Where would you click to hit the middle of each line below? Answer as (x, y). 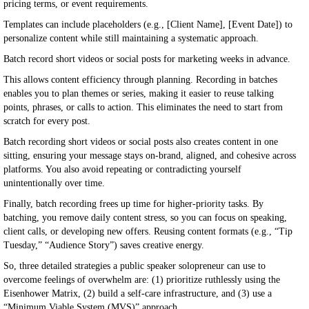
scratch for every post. (47, 121)
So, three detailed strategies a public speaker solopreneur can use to (134, 266)
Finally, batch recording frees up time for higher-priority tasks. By (133, 204)
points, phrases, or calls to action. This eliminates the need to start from (143, 107)
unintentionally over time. (54, 183)
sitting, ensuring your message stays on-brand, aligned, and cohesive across (150, 156)
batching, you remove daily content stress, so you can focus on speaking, (145, 218)
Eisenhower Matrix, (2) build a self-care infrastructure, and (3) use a (138, 293)
